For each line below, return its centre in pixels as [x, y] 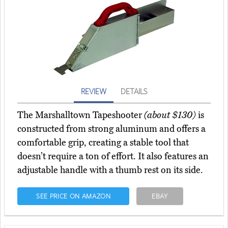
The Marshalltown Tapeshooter [81, 115]
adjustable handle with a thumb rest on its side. [110, 170]
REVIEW [94, 91]
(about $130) [170, 115]
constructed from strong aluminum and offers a [111, 129]
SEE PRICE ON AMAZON [73, 196]
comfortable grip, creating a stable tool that [103, 143]
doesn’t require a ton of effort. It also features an [113, 156]
